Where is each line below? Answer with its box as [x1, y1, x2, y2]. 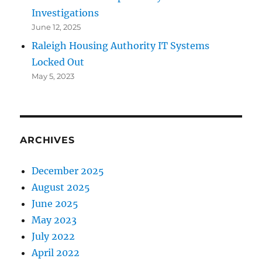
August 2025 [32, 181, 91, 194]
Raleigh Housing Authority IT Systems [32, 40, 210, 52]
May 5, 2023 [32, 71, 75, 81]
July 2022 [32, 230, 75, 243]
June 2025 [32, 198, 79, 210]
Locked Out [32, 56, 85, 68]
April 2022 [32, 247, 80, 259]
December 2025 [32, 165, 105, 177]
